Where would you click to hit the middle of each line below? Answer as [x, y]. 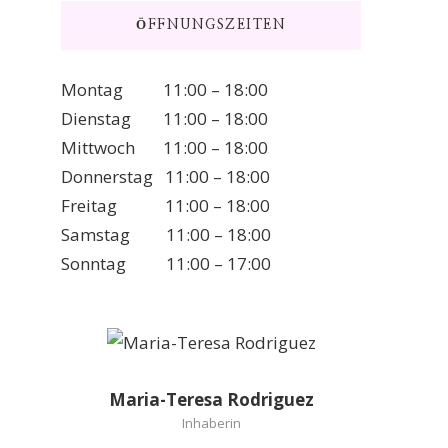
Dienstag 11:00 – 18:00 [164, 118]
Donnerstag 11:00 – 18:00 [165, 176]
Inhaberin [211, 422]
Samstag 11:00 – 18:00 [166, 234]
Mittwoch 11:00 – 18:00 [164, 147]
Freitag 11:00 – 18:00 [165, 205]
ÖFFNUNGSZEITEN [211, 24]
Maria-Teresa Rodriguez [211, 399]
